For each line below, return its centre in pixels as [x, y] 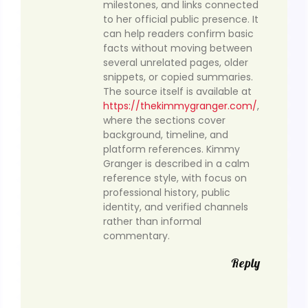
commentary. [136, 236]
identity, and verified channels [176, 207]
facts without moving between [178, 48]
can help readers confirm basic [178, 34]
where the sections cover [164, 121]
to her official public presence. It [181, 20]
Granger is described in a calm [176, 164]
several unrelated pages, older [176, 63]
